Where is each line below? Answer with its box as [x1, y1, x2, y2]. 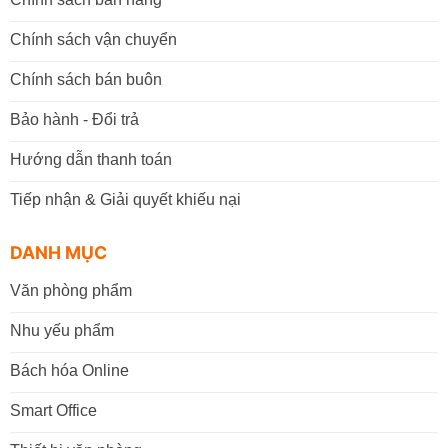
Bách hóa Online [9, 361, 129, 379]
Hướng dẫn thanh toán [9, 151, 172, 169]
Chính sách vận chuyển [9, 31, 177, 49]
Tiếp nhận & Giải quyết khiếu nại [9, 191, 241, 209]
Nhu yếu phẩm [9, 321, 114, 339]
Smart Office [9, 401, 97, 419]
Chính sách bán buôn [9, 71, 162, 89]
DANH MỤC [9, 242, 107, 264]
